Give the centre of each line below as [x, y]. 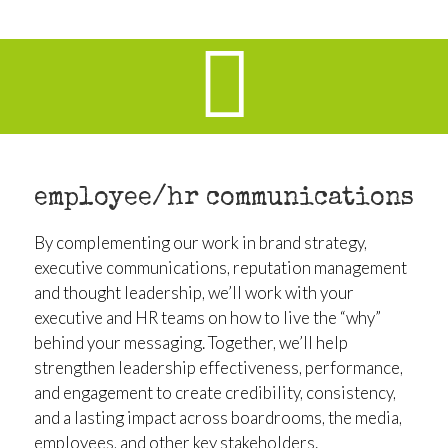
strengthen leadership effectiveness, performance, [218, 367]
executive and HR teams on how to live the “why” [207, 317]
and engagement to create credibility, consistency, [214, 392]
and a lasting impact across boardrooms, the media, [217, 417]
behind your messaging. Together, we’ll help [190, 342]
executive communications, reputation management [220, 267]
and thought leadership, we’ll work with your [193, 292]
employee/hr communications [223, 199]
